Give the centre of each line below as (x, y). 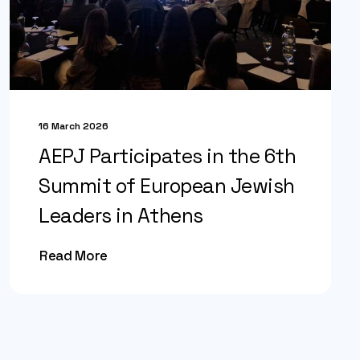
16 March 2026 (74, 126)
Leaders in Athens (121, 215)
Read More (74, 256)
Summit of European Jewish (167, 186)
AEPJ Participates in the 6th (168, 156)
